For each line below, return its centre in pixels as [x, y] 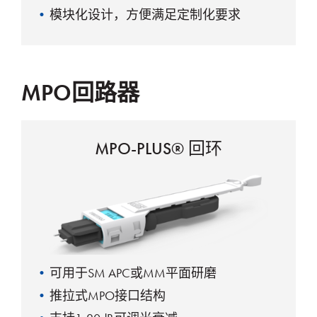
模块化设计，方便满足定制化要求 [145, 15]
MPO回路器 [80, 93]
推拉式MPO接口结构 [108, 295]
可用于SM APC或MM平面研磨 [133, 272]
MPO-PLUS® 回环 [158, 148]
